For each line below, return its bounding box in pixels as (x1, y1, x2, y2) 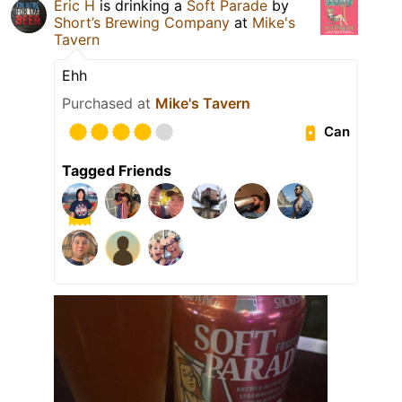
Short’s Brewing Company (54, 13, 230, 31)
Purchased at (62, 93, 155, 112)
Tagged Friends (62, 161, 171, 179)
